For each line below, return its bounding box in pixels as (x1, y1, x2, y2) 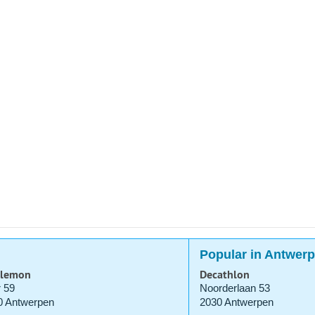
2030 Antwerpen (199, 296, 274, 309)
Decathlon (199, 267, 250, 283)
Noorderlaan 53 (199, 282, 270, 295)
